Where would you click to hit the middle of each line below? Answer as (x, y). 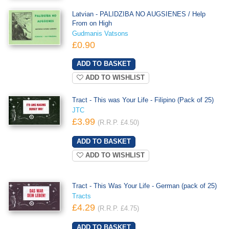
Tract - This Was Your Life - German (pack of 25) (144, 186)
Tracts (81, 196)
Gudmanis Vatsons (100, 33)
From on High (92, 23)
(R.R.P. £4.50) (118, 122)
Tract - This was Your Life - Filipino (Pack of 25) (143, 100)
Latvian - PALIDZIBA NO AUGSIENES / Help (139, 14)
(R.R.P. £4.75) (118, 208)
